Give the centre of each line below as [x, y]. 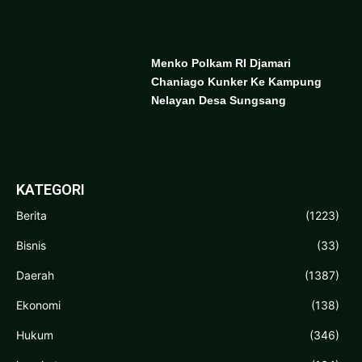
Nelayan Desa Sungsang [218, 101]
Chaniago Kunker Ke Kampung [236, 82]
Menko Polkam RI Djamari [221, 63]
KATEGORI [51, 189]
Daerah [35, 275]
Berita [32, 215]
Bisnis [31, 245]
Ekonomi [38, 305]
